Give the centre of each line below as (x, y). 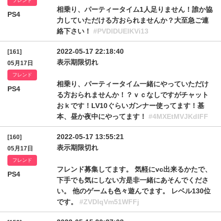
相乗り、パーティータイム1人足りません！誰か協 (135, 9)
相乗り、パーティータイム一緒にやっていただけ (133, 84)
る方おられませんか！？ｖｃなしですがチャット (133, 95)
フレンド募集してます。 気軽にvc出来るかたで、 (134, 169)
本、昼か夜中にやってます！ (103, 116)
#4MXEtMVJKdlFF (178, 116)
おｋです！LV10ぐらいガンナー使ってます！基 (130, 106)
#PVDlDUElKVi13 (121, 31)
